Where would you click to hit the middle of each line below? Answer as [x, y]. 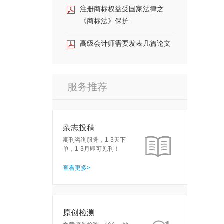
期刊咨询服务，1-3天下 [94, 140]
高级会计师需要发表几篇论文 [125, 43]
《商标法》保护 [104, 21]
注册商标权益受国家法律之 [122, 9]
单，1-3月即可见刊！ [91, 149]
